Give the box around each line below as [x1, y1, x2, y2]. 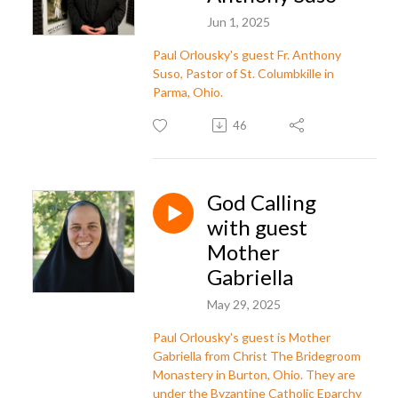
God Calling [207, 188, 316, 215]
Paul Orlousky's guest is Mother [153, 329, 330, 345]
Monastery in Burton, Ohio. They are [153, 366, 355, 382]
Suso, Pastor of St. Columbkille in [153, 65, 334, 81]
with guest [207, 213, 307, 240]
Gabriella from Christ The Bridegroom [153, 347, 361, 363]
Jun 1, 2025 [207, 13, 270, 29]
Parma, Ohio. [153, 84, 223, 99]
